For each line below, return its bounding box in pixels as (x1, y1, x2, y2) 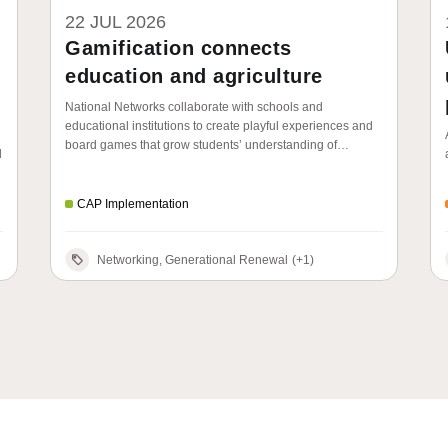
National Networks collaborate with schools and (65, 100, 323, 114)
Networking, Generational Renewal (165, 252, 288, 267)
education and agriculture (65, 65, 323, 87)
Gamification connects (65, 37, 292, 59)
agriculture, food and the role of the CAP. (65, 157, 283, 171)
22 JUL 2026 (65, 12, 166, 32)
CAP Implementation (77, 197, 189, 211)
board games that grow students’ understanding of (65, 138, 337, 152)
